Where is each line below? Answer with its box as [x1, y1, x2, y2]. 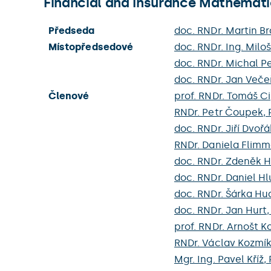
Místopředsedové [48, 41, 133, 53]
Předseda [48, 25, 95, 36]
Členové [48, 90, 90, 102]
